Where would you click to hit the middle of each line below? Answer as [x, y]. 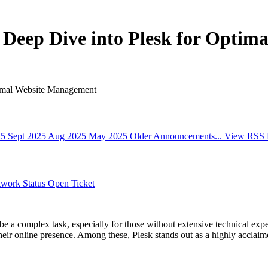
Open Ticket [71, 183]
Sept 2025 [28, 136]
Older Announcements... [177, 136]
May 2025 [109, 136]
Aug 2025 [68, 136]
